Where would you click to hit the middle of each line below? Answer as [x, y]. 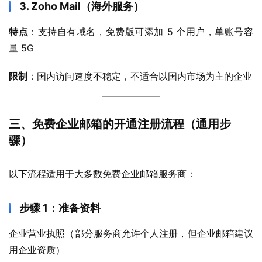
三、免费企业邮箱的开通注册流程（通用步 [120, 124]
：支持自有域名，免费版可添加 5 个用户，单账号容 [141, 32]
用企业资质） [37, 250]
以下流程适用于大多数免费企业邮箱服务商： [102, 174]
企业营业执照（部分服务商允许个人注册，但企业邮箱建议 [131, 233]
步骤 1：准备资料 [60, 208]
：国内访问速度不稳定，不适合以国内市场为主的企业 [140, 76]
